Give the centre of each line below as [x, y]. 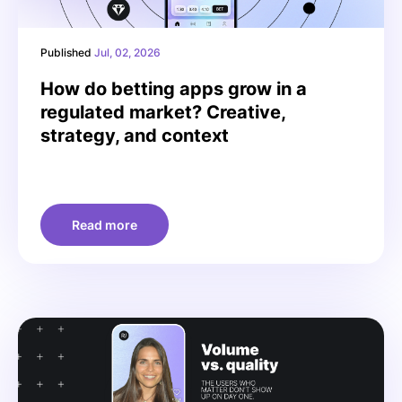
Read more [105, 224]
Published [67, 52]
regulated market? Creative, [163, 112]
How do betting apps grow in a [174, 88]
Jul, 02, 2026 [127, 52]
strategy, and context [135, 135]
